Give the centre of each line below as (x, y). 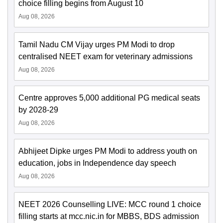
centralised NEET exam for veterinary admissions (106, 57)
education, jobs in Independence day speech (97, 163)
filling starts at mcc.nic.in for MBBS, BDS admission (109, 217)
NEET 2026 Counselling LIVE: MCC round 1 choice (110, 205)
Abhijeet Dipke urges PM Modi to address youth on (108, 151)
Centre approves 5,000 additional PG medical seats (109, 98)
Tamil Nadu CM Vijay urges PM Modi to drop (97, 45)
